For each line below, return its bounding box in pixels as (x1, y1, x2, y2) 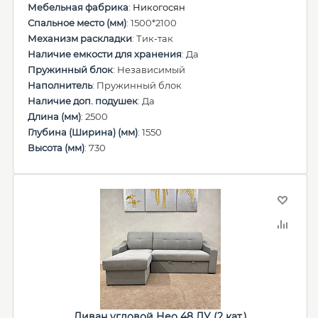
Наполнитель (28, 79, 92, 91)
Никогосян (133, 1, 185, 13)
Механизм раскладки (28, 33, 132, 44)
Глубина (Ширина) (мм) (28, 126, 138, 138)
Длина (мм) (28, 111, 81, 122)
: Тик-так (132, 33, 173, 44)
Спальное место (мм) (28, 17, 126, 28)
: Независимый (113, 64, 185, 75)
